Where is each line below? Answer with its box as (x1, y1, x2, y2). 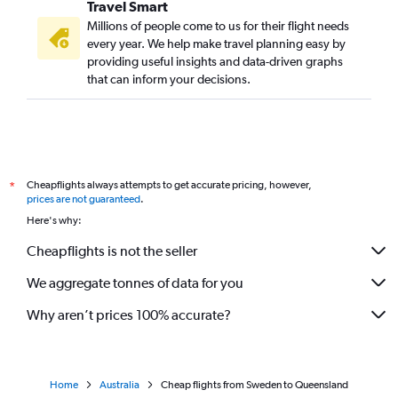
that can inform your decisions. (87, 72, 251, 87)
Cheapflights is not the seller (27, 242, 197, 259)
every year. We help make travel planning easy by (87, 36, 346, 52)
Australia (99, 378, 139, 392)
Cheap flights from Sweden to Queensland (161, 378, 348, 392)
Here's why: (27, 214, 82, 227)
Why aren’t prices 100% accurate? (27, 306, 231, 323)
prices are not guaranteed (27, 193, 140, 206)
